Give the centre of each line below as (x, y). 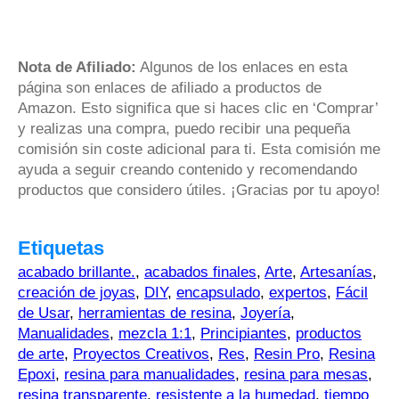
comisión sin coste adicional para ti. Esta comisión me (199, 149)
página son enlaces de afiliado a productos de (170, 87)
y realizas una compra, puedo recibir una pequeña (184, 128)
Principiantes (244, 333)
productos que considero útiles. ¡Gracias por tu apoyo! (199, 190)
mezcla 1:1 (155, 333)
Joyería (265, 313)
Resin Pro (287, 354)
